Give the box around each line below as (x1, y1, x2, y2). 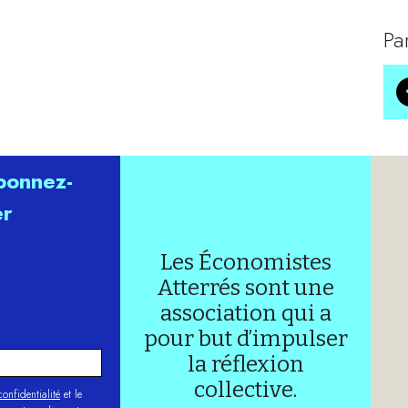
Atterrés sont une (157, 275, 335, 301)
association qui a (159, 301, 331, 326)
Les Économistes (159, 250, 331, 275)
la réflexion (187, 352, 304, 377)
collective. (194, 377, 298, 403)
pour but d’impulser (143, 326, 348, 352)
